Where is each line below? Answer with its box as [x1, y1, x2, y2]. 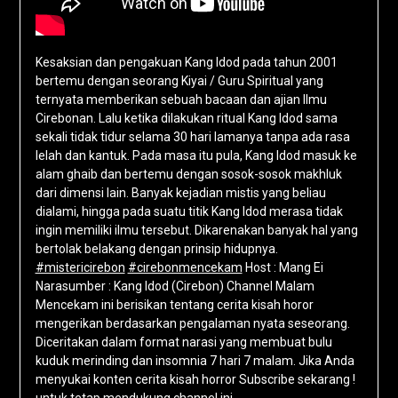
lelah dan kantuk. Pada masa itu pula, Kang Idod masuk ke [35, 148, 357, 163]
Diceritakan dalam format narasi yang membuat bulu [35, 335, 332, 350]
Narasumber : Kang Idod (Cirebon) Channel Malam [35, 279, 314, 294]
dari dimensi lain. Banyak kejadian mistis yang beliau [35, 186, 326, 201]
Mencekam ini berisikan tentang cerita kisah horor [35, 298, 314, 313]
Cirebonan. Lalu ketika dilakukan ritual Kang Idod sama [35, 111, 338, 126]
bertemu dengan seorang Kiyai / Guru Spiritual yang [35, 74, 323, 89]
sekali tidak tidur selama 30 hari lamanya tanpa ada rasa [35, 130, 350, 145]
